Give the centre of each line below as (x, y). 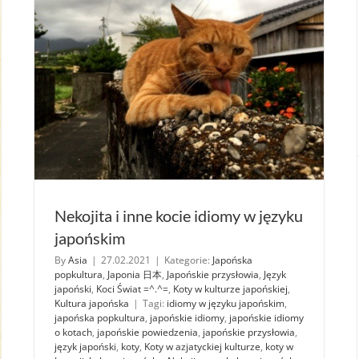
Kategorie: (188, 260)
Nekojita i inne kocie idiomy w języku (179, 215)
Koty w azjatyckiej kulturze (202, 346)
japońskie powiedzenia (147, 332)
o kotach (73, 332)
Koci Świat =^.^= (132, 288)
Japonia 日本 (135, 274)
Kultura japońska (92, 303)
